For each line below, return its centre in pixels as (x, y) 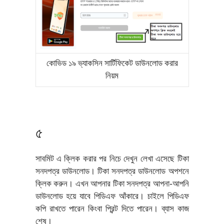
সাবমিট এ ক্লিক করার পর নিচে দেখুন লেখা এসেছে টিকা (112, 159)
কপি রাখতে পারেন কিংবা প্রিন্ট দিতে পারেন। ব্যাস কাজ (112, 209)
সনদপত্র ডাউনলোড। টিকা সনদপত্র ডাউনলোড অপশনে (112, 172)
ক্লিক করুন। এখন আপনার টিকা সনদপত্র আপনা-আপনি (112, 184)
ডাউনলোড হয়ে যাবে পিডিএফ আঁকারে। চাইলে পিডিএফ (112, 197)
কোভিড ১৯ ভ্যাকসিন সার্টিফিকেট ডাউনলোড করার (112, 64)
